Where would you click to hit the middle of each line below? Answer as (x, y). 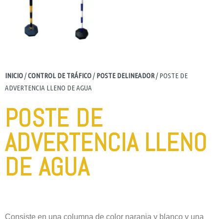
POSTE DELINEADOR (125, 76)
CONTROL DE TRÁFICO (60, 76)
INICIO (14, 76)
